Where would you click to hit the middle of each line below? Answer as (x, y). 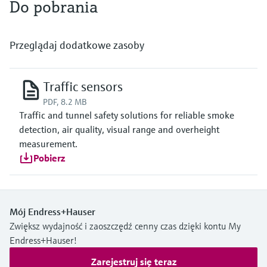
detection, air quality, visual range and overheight (119, 129)
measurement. (48, 143)
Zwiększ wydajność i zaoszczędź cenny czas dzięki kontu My (125, 226)
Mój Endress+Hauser (52, 211)
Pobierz (49, 158)
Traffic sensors (83, 86)
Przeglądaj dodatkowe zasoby (77, 45)
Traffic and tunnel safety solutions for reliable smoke (127, 115)
